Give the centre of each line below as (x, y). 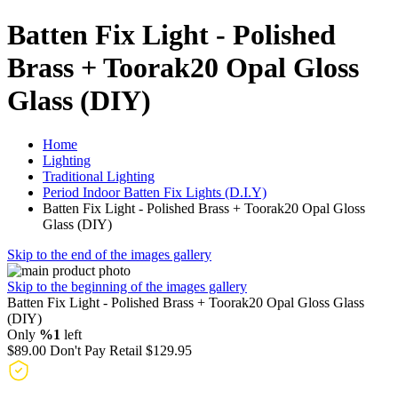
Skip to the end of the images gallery (109, 254)
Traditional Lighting (99, 176)
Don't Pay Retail (96, 350)
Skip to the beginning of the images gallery (127, 286)
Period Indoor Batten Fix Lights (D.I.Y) (155, 192)
